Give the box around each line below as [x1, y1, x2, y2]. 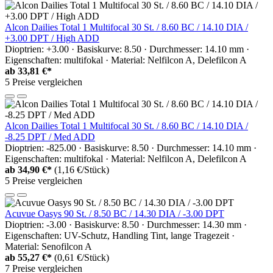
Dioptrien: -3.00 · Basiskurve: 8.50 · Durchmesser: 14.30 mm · [5, 219, 247, 230]
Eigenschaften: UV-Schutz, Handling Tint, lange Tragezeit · [5, 230, 235, 241]
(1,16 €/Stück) [54, 164, 109, 175]
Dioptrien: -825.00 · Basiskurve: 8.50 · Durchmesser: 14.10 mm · [5, 142, 257, 153]
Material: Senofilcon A [5, 241, 92, 252]
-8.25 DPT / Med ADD [5, 131, 95, 142]
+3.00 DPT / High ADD [5, 32, 99, 43]
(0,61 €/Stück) [54, 252, 109, 263]
